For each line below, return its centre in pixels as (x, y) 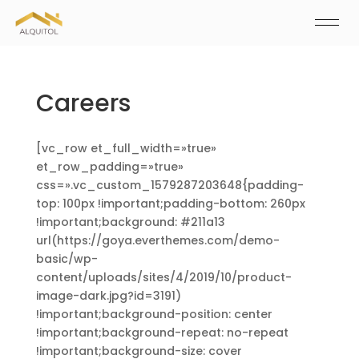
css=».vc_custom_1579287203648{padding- (169, 185)
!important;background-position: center (154, 314)
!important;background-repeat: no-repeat (162, 333)
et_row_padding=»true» (109, 167)
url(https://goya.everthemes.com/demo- (157, 240)
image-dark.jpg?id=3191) (108, 296)
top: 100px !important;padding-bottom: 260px (170, 204)
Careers (83, 103)
